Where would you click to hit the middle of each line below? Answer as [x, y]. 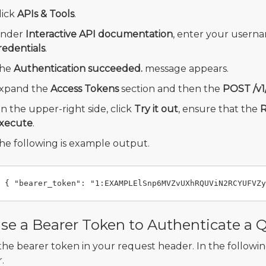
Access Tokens [84, 89]
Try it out [156, 109]
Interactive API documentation [99, 34]
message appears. [185, 69]
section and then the [170, 89]
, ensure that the [219, 109]
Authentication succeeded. [78, 69]
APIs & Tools [45, 14]
